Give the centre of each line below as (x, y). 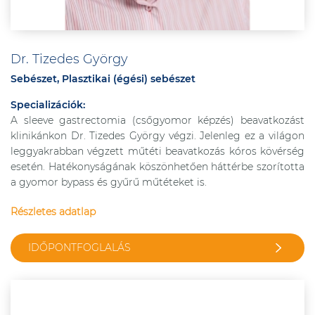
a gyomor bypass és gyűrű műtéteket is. (109, 182)
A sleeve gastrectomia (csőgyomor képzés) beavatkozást (157, 120)
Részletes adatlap (53, 212)
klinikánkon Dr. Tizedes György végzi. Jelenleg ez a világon (157, 136)
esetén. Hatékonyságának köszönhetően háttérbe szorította (157, 167)
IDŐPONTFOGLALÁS (79, 247)
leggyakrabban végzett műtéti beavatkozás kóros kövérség (157, 151)
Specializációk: (48, 105)
